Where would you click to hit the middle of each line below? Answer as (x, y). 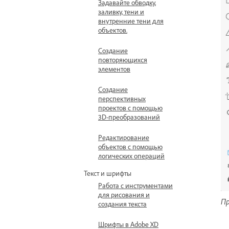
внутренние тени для (131, 21)
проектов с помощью (130, 108)
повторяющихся (123, 60)
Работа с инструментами (135, 185)
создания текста (122, 204)
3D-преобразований (129, 117)
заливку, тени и (121, 12)
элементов (114, 69)
